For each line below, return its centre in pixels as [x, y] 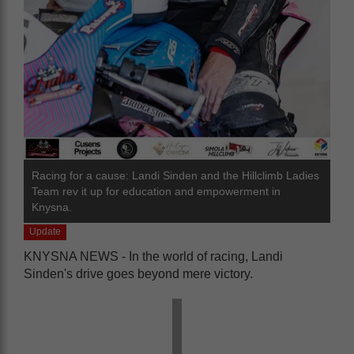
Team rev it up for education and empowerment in [156, 191]
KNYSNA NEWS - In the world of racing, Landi [153, 256]
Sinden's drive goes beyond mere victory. [138, 273]
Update [45, 232]
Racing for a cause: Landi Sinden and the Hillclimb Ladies [175, 175]
